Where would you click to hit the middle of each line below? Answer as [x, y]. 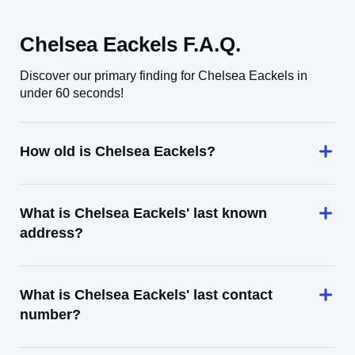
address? [52, 233]
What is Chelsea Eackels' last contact [146, 295]
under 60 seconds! [72, 93]
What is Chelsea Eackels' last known [143, 213]
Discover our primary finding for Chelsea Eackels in [164, 76]
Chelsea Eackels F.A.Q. [130, 44]
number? [50, 315]
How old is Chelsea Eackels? [118, 151]
